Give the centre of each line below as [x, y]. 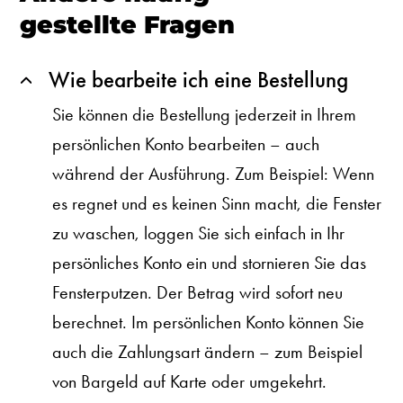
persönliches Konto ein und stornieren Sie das [210, 262]
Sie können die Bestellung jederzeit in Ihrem [205, 114]
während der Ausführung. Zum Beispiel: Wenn [214, 173]
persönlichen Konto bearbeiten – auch [186, 143]
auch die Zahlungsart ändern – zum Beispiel [208, 351]
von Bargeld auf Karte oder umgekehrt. [190, 381]
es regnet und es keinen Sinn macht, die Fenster [217, 203]
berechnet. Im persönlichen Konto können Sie [209, 322]
